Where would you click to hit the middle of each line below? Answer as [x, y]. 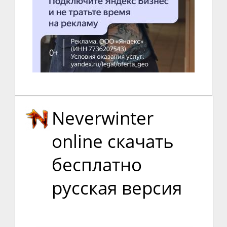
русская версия [117, 188]
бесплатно [97, 165]
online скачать [113, 141]
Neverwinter [103, 118]
